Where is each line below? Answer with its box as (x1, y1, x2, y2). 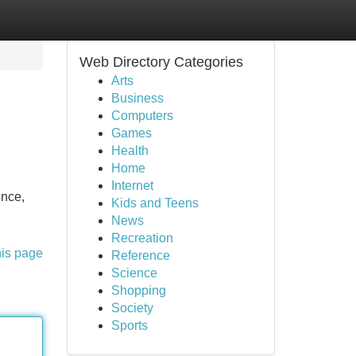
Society (110, 301, 153, 315)
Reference (110, 249, 170, 262)
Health (110, 144, 149, 157)
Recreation (110, 231, 173, 245)
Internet (110, 179, 153, 192)
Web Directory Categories (79, 54, 243, 70)
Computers (110, 109, 173, 122)
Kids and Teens (110, 196, 199, 210)
